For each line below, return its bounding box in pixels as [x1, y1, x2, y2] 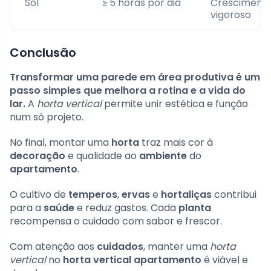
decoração [10, 148, 65, 163]
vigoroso [211, 7, 251, 22]
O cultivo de [10, 187, 68, 201]
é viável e [201, 252, 248, 267]
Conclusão [10, 44, 76, 61]
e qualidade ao [65, 148, 139, 163]
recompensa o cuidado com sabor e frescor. [10, 214, 222, 228]
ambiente [139, 148, 187, 163]
